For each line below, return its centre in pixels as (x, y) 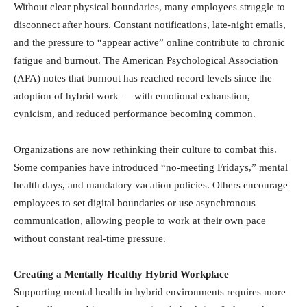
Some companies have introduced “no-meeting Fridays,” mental (151, 167)
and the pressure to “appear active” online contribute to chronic (149, 42)
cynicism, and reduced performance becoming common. (135, 114)
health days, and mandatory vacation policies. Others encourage (151, 185)
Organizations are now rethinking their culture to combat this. (145, 149)
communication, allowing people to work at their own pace (140, 221)
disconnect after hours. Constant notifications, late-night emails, (150, 25)
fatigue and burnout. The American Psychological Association (146, 60)
